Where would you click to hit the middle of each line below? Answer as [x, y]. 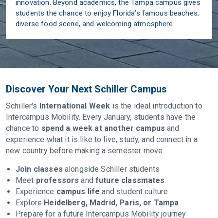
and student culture [134, 191]
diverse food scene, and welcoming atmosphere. [95, 24]
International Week [75, 106]
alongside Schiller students [111, 169]
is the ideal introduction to [156, 106]
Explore [30, 202]
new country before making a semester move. [85, 150]
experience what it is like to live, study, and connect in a [102, 139]
